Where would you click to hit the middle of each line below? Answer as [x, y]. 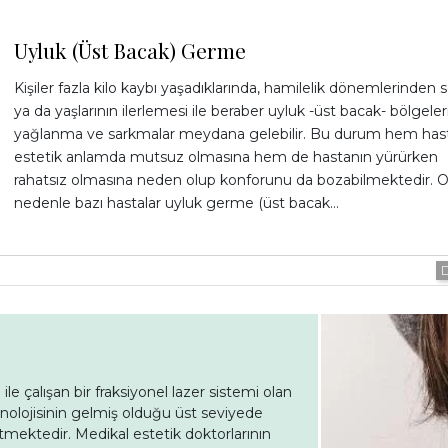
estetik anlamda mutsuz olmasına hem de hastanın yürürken [225, 156]
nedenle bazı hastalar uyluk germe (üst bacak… [176, 202]
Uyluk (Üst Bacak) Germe [129, 49]
